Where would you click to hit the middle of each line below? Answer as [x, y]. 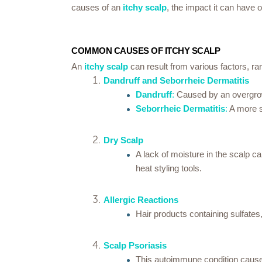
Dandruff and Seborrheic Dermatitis [176, 80]
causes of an [97, 8]
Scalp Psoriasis [135, 245]
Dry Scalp [123, 140]
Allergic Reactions [141, 200]
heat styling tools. [169, 168]
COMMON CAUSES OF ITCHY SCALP [146, 51]
